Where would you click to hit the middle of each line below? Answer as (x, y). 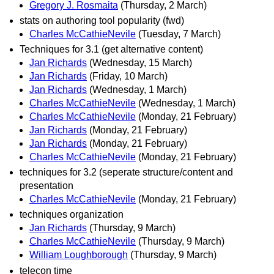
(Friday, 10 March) (128, 76)
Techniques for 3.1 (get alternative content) (111, 49)
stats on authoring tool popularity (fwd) (102, 20)
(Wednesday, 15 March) (141, 62)
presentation (46, 186)
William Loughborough (79, 255)
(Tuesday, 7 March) (180, 34)
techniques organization (72, 215)
